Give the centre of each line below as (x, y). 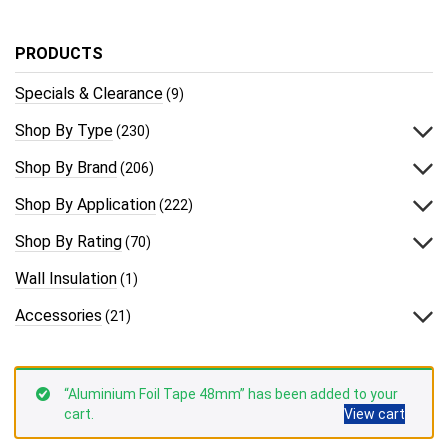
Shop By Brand (66, 167)
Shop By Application (85, 204)
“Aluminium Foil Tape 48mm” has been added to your (231, 393)
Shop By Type (64, 130)
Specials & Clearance (89, 93)
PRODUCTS (59, 53)
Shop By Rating (68, 241)
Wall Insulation (66, 278)
